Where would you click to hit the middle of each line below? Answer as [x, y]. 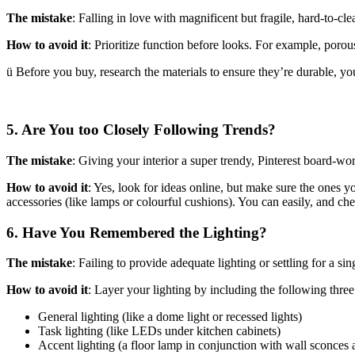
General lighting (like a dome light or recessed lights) [170, 317]
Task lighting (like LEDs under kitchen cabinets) [159, 331]
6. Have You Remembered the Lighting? [137, 232]
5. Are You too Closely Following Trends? [141, 130]
